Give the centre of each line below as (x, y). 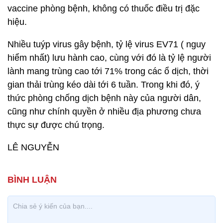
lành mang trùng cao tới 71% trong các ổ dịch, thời (108, 71)
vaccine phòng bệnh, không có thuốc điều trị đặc (104, 8)
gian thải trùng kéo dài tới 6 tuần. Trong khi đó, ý (104, 85)
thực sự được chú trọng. (56, 125)
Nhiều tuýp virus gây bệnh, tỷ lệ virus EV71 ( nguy (107, 44)
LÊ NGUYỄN (33, 147)
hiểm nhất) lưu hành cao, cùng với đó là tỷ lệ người (109, 58)
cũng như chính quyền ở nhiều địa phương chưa (104, 111)
